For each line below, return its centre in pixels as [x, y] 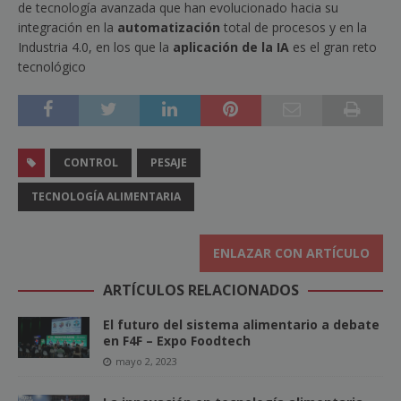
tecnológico [52, 67]
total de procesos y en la [294, 28]
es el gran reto [333, 47]
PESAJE [169, 163]
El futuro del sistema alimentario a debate [241, 325]
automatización [167, 28]
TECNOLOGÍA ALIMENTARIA [106, 197]
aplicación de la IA [229, 47]
